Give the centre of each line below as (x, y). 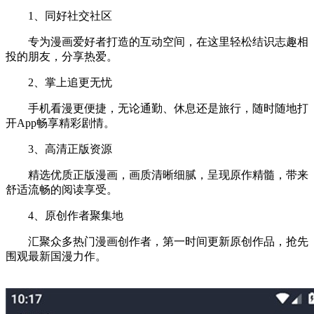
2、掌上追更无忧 (59, 82)
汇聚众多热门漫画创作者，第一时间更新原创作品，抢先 (157, 241)
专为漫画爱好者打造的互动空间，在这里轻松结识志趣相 (157, 41)
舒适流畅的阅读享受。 (62, 189)
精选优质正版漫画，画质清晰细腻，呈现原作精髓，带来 (157, 175)
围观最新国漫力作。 (56, 256)
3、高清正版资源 (59, 149)
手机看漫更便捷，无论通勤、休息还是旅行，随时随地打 (157, 108)
